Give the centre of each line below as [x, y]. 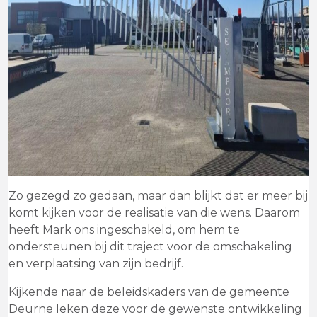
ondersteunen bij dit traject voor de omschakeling [150, 247]
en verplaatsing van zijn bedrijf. [96, 264]
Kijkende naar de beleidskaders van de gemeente [149, 292]
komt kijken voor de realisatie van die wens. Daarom [154, 213]
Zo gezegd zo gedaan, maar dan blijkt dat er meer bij [158, 196]
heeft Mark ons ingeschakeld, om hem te [124, 230]
